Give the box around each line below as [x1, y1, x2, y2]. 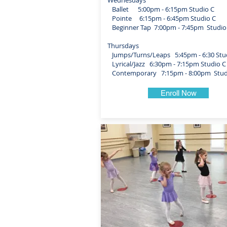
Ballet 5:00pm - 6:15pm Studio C [107, 5, 214, 14]
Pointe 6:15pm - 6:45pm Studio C [107, 14, 216, 23]
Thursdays [107, 41, 139, 50]
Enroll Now [160, 89, 197, 97]
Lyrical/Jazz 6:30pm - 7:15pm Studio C [107, 59, 226, 68]
